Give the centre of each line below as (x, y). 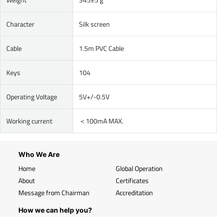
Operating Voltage (32, 96)
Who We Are (39, 154)
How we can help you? (55, 210)
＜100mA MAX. (101, 121)
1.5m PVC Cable (101, 48)
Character (20, 24)
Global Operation (139, 168)
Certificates (132, 180)
